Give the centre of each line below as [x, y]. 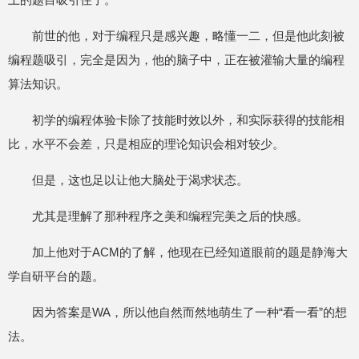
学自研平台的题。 [56, 276]
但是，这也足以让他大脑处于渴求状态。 [140, 180]
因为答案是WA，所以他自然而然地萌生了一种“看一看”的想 [190, 312]
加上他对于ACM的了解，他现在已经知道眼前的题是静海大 [190, 252]
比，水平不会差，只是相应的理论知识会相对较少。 [146, 144]
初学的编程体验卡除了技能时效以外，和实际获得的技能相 [188, 120]
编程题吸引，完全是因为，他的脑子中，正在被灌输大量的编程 [176, 60]
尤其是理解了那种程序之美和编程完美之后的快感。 [170, 216]
